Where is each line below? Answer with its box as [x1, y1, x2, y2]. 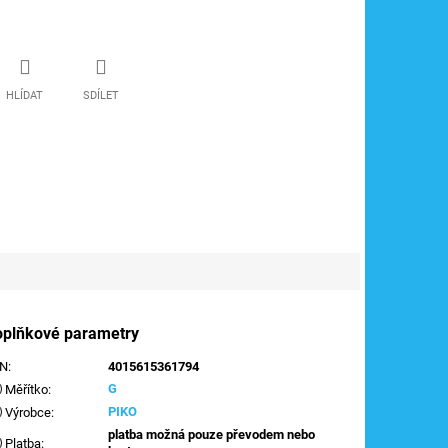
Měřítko [2, 381, 49, 397]
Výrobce [2, 404, 52, 420]
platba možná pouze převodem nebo [108, 426, 316, 442]
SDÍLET [83, 88, 119, 102]
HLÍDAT [6, 88, 43, 102]
